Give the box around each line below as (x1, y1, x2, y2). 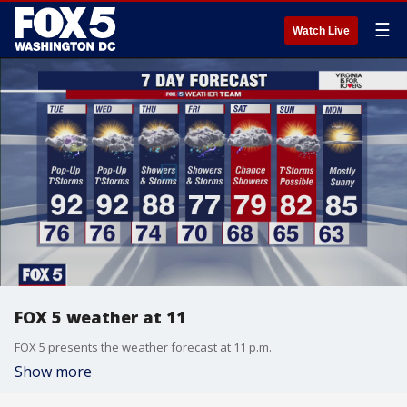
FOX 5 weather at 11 (15, 306, 186, 328)
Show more (15, 362, 92, 382)
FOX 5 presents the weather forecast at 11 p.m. (15, 339, 272, 355)
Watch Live (293, 25, 350, 37)
